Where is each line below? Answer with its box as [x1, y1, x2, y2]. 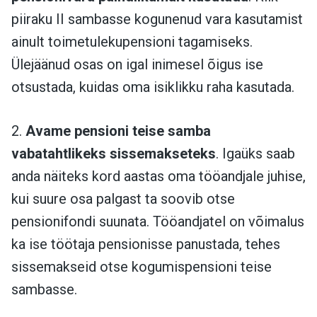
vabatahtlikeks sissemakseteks [11, 144, 216, 162]
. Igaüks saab [216, 144, 295, 162]
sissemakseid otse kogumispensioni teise [11, 258, 272, 275]
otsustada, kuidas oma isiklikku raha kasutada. [11, 78, 294, 96]
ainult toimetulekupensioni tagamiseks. [11, 33, 253, 50]
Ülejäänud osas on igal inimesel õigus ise [11, 55, 263, 73]
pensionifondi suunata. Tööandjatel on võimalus [11, 212, 304, 230]
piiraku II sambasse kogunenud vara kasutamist [11, 10, 303, 28]
